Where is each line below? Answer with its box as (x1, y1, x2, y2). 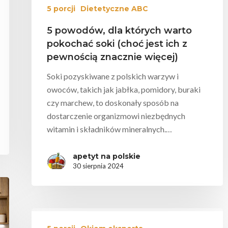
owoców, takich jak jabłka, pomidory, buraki (47, 84, 201, 94)
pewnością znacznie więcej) (47, 51, 178, 63)
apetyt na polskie (73, 151, 140, 161)
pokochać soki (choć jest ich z (47, 38, 187, 49)
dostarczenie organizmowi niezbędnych (47, 110, 185, 121)
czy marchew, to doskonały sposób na (47, 97, 179, 107)
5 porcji (47, 4, 75, 13)
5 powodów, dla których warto (47, 24, 192, 36)
